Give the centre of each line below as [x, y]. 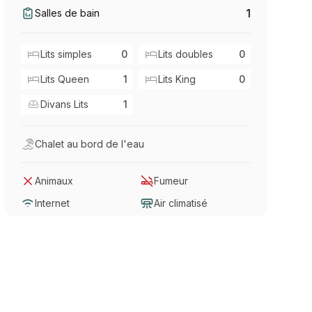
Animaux [54, 180]
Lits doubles [186, 54]
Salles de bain [68, 13]
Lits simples [67, 54]
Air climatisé [181, 203]
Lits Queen [65, 79]
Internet [53, 203]
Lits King [177, 79]
